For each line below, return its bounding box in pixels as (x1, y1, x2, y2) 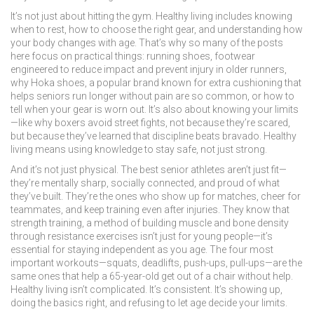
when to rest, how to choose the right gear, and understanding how (11, 24, 303, 35)
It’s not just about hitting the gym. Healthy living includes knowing (11, 11, 292, 22)
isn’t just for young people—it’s (138, 231, 273, 242)
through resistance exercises (11, 231, 138, 242)
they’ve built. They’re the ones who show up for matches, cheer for (11, 191, 301, 202)
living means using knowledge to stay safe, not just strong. (11, 144, 267, 155)
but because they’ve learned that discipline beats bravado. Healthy (11, 130, 296, 142)
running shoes (146, 50, 210, 62)
